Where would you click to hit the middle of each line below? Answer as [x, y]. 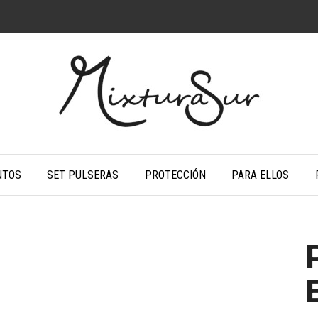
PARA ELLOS [261, 175]
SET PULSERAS [83, 175]
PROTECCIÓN [175, 175]
